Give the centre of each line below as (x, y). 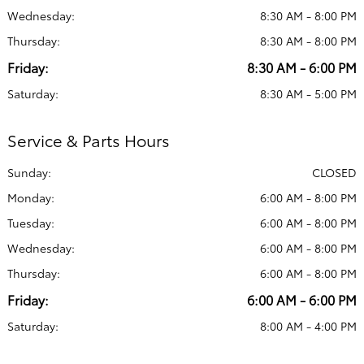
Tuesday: (31, 223)
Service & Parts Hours (89, 140)
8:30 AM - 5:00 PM (308, 94)
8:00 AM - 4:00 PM (308, 326)
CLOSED (334, 173)
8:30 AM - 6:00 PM (302, 67)
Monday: (31, 198)
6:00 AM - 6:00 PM (302, 300)
